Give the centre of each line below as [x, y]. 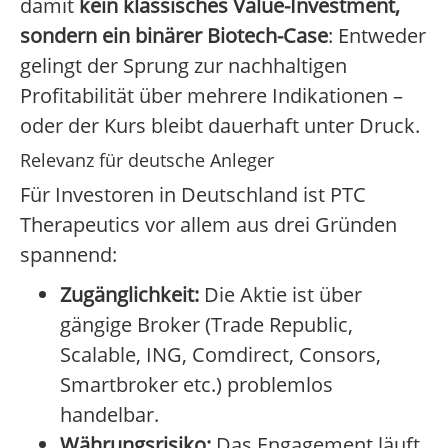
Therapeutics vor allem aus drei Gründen [208, 225]
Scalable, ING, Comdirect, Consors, [220, 355]
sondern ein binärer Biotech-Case [174, 36]
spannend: [68, 255]
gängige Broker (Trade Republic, [206, 325]
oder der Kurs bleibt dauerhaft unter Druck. [220, 126]
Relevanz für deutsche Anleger [147, 160]
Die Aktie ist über [280, 295]
